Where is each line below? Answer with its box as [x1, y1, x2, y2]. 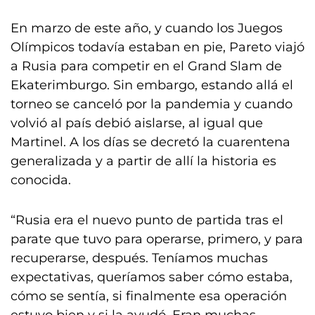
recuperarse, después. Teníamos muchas [11, 250, 268, 266]
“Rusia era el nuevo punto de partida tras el [11, 212, 283, 228]
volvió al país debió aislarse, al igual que [11, 115, 263, 131]
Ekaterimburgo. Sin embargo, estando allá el [11, 77, 293, 93]
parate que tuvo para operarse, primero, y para [11, 231, 303, 247]
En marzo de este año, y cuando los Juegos [11, 20, 283, 36]
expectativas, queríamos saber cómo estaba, [11, 269, 292, 285]
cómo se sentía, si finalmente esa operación [11, 288, 287, 304]
